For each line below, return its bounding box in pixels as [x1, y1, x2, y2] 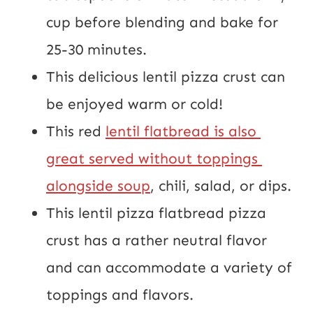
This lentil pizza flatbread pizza [46, 204, 266, 223]
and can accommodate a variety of [46, 259, 292, 277]
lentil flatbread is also [105, 122, 256, 141]
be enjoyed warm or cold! [46, 95, 223, 114]
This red [46, 122, 105, 141]
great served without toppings [46, 150, 258, 168]
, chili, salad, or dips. [150, 177, 291, 196]
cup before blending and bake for [46, 13, 278, 32]
